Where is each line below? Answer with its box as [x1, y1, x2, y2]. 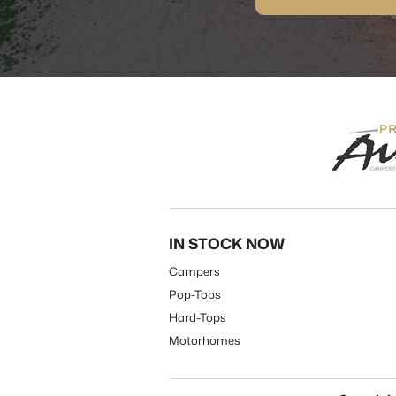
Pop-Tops [168, 286, 221, 302]
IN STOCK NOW [168, 232, 285, 254]
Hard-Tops [168, 309, 226, 325]
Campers [168, 263, 220, 279]
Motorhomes [168, 332, 240, 348]
